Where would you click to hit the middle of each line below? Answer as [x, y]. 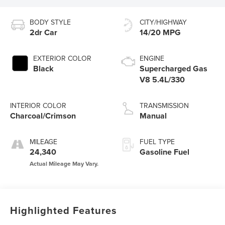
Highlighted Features [64, 210]
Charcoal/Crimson [43, 116]
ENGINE [152, 59]
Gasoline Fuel [164, 152]
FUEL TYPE [157, 142]
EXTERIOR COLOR [63, 59]
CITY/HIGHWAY [163, 22]
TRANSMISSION [164, 106]
